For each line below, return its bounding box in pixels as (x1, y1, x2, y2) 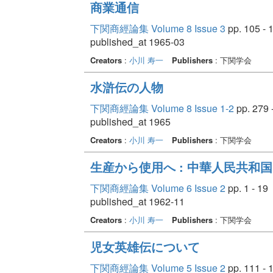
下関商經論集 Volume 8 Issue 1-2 (90, 101, 234, 115)
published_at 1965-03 (90, 34, 185, 49)
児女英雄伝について (90, 237, 200, 255)
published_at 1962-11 (90, 194, 185, 208)
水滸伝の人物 (90, 77, 163, 96)
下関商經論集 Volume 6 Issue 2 (90, 180, 225, 195)
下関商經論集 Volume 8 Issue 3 (90, 21, 225, 35)
